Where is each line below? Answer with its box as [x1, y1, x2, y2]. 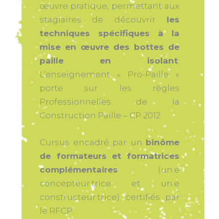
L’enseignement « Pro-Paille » [40, 69, 179, 79]
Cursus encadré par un [40, 137, 146, 148]
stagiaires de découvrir [40, 14, 155, 24]
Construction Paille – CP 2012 [40, 110, 160, 120]
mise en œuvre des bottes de [40, 42, 179, 52]
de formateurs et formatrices [40, 151, 179, 161]
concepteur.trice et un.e [40, 178, 179, 189]
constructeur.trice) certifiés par [40, 192, 179, 202]
